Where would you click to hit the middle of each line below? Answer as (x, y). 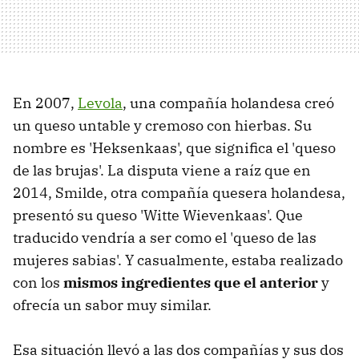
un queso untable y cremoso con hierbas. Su (162, 126)
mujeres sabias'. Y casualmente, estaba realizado (178, 260)
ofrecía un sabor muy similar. (112, 305)
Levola (100, 103)
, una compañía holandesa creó (228, 103)
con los (38, 283)
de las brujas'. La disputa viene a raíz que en (162, 171)
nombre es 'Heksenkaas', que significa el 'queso (174, 148)
